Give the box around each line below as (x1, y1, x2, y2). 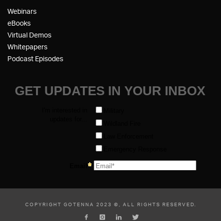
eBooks (7, 19, 31, 28)
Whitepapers (7, 42, 47, 51)
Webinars (7, 7, 37, 16)
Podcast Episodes (7, 54, 63, 63)
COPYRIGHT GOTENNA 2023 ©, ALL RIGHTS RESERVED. (25, 201, 196, 208)
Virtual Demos (7, 31, 51, 39)
